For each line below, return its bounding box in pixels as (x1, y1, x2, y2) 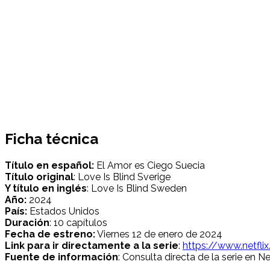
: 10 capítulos (49, 216, 107, 228)
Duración (5, 216, 49, 228)
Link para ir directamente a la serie (5, 239, 178, 251)
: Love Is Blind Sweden (87, 182, 187, 194)
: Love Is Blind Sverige (74, 171, 171, 183)
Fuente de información (5, 251, 118, 263)
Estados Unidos (27, 205, 99, 217)
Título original (5, 171, 74, 183)
